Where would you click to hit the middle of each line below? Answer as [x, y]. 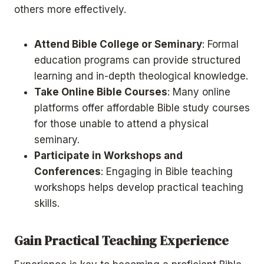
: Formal [220, 44]
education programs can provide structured [137, 60]
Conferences [67, 172]
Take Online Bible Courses [101, 92]
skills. [47, 204]
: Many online [199, 92]
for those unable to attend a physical [121, 124]
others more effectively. [70, 10]
